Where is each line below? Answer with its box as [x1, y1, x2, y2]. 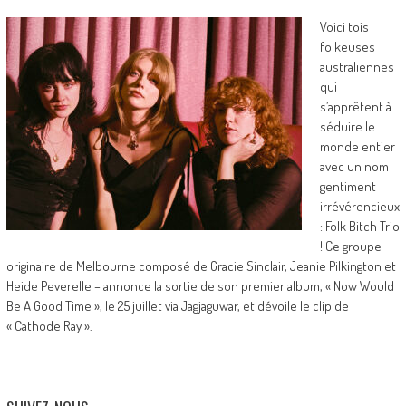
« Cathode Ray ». [5, 317, 92, 334]
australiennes [319, 58, 394, 75]
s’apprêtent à [319, 98, 391, 115]
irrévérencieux [319, 198, 400, 215]
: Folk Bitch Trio [319, 217, 400, 235]
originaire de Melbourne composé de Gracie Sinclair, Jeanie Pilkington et [5, 257, 396, 275]
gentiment [319, 178, 376, 195]
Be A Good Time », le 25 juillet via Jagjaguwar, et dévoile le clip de [5, 297, 349, 314]
